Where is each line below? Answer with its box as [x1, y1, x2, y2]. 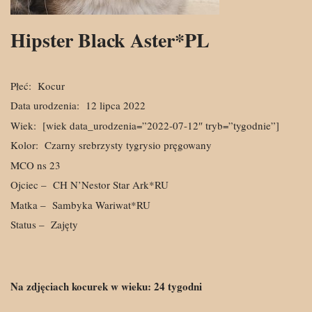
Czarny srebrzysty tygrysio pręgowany [42, 138, 212, 153]
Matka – [10, 197, 46, 212]
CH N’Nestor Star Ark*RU [50, 178, 169, 192]
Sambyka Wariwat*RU [49, 197, 150, 212]
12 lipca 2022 [86, 98, 146, 113]
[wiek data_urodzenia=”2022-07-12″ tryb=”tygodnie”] [40, 118, 279, 132]
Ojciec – [10, 178, 47, 192]
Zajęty [51, 217, 78, 232]
